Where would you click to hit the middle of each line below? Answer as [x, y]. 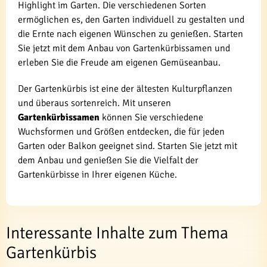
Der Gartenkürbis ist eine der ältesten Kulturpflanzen [125, 89]
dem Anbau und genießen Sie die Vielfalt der [108, 160]
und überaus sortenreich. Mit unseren [94, 103]
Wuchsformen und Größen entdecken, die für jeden [121, 131]
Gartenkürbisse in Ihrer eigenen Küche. [97, 174]
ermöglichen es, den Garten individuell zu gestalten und [131, 19]
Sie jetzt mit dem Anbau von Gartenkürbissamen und [124, 48]
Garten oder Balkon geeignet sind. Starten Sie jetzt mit [128, 146]
